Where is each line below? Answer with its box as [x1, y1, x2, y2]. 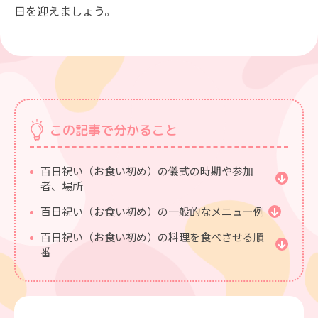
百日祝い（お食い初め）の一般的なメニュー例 [40, 204, 264, 219]
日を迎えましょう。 [14, 2, 116, 20]
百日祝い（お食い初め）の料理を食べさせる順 [40, 229, 264, 245]
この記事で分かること [50, 121, 177, 140]
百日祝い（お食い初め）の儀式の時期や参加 [40, 163, 253, 179]
